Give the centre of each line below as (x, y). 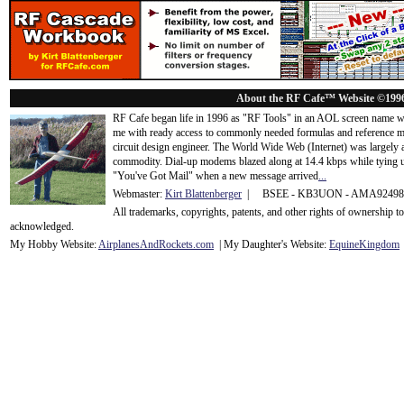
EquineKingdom (364, 244)
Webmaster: (139, 194)
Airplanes (119, 244)
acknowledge (38, 226)
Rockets (176, 244)
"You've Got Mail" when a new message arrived (216, 176)
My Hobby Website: (54, 244)
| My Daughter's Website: (271, 244)
